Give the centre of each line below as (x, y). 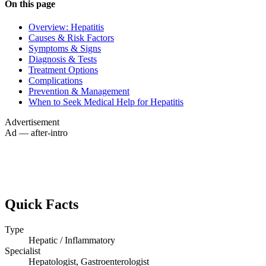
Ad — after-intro (36, 133)
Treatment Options (63, 70)
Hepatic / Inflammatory (72, 240)
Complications (56, 81)
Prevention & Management (79, 91)
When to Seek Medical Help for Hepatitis (106, 102)
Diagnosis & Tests (63, 59)
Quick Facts (42, 205)
